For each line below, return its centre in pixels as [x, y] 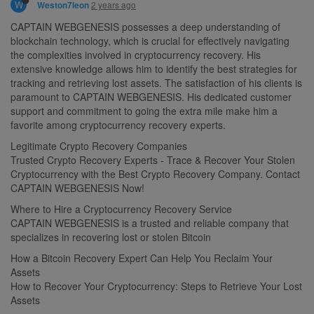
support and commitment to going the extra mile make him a [144, 110]
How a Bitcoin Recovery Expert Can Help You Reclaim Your [142, 258]
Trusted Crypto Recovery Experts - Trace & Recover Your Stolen [153, 159]
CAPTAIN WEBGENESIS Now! [77, 187]
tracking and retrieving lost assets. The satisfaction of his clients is [156, 82]
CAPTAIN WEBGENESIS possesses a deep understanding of [145, 26]
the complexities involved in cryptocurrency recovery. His [136, 54]
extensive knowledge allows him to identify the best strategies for [154, 68]
